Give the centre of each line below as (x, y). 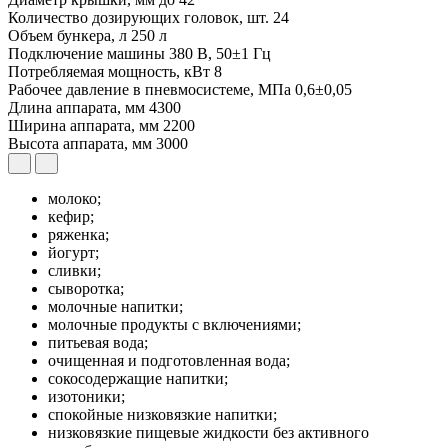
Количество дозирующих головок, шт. (140, 18)
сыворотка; (86, 289)
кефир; (71, 217)
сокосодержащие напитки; (138, 379)
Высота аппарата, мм (82, 144)
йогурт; (73, 253)
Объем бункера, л (69, 36)
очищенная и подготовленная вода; (169, 361)
